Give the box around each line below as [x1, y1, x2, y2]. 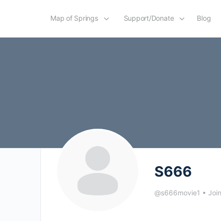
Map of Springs [50, 14, 98, 22]
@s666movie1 [154, 188, 200, 197]
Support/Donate [123, 14, 174, 22]
